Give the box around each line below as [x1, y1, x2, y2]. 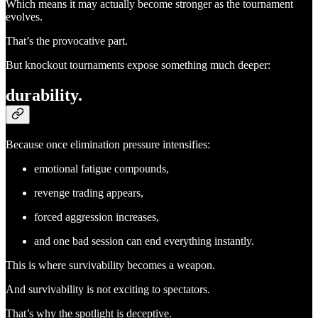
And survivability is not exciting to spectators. [6, 283, 210, 296]
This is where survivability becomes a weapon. [6, 259, 215, 272]
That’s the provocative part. [6, 35, 128, 48]
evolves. [6, 11, 43, 23]
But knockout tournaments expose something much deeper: [6, 59, 270, 72]
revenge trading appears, [34, 187, 143, 199]
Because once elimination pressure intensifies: [6, 138, 210, 151]
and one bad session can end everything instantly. [34, 235, 254, 248]
